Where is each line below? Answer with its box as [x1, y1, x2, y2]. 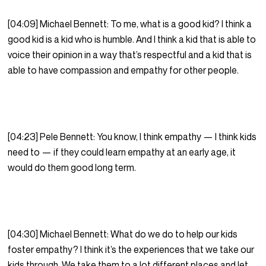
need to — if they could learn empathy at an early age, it [8, 146, 236, 159]
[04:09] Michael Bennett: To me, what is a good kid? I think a [8, 18, 252, 30]
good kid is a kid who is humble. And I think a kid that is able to [8, 33, 256, 46]
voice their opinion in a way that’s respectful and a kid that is [8, 49, 252, 61]
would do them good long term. [8, 161, 138, 174]
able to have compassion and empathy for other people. [8, 64, 241, 77]
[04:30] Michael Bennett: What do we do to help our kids [8, 228, 238, 240]
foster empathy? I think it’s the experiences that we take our [8, 243, 255, 256]
